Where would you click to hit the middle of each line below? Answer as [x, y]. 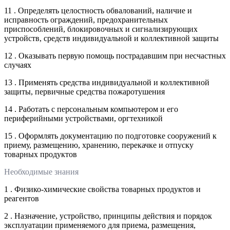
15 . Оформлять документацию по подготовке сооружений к [110, 136]
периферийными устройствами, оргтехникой [83, 118]
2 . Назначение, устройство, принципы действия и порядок [108, 216]
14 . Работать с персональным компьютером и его [91, 109]
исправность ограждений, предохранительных [86, 20]
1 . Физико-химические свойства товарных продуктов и [102, 189]
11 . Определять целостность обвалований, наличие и [98, 10]
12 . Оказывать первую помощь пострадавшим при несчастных [115, 55]
